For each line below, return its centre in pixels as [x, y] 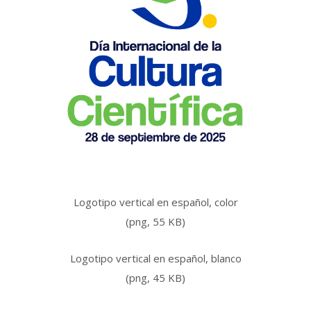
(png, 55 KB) [155, 222]
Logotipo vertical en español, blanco [155, 259]
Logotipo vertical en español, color [155, 202]
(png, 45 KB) [155, 278]
